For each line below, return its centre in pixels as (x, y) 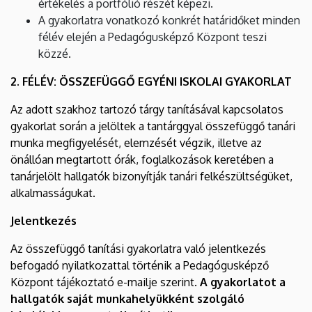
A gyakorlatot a (243, 282)
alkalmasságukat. (53, 193)
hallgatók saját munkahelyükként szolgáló (127, 298)
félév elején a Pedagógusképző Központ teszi (153, 37)
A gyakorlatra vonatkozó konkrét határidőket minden (169, 20)
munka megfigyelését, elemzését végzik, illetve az (136, 142)
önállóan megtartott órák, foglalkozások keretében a (142, 159)
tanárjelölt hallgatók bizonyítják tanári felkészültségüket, (151, 176)
